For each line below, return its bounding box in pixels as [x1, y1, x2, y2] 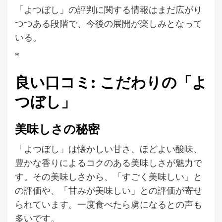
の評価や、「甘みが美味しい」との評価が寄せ [15, 184, 202, 196]
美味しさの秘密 [15, 120, 100, 138]
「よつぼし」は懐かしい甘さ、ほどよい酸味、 [15, 142, 202, 155]
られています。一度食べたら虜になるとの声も [15, 198, 202, 210]
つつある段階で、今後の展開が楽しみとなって [15, 17, 202, 29]
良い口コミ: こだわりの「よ [15, 71, 207, 93]
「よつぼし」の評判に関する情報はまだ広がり [15, 3, 202, 15]
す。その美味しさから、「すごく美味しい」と [15, 170, 202, 182]
